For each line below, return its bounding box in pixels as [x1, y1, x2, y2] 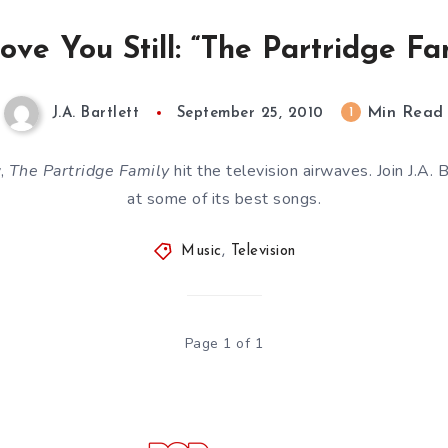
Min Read [361, 105, 444, 122]
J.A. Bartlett [51, 106, 140, 122]
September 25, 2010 [176, 106, 324, 122]
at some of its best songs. [127, 188, 321, 210]
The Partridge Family [8, 160, 170, 182]
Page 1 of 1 [184, 334, 264, 353]
